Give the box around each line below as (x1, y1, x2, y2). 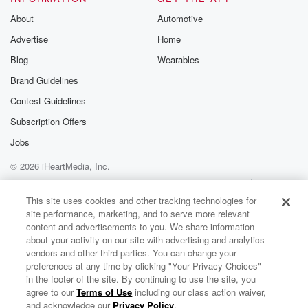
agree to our (26, 285, 77, 298)
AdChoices (85, 192, 129, 205)
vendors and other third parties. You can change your (26, 246, 237, 259)
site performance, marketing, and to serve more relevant (26, 207, 250, 220)
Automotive (157, 12, 203, 25)
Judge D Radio (45, 287, 102, 298)
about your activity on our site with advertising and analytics (26, 233, 265, 246)
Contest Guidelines (10, 94, 86, 107)
